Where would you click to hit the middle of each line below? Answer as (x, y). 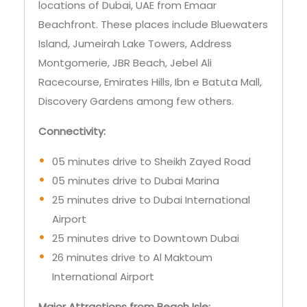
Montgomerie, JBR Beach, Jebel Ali (125, 63)
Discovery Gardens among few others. (136, 101)
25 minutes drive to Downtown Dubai (146, 238)
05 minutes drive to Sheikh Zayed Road (151, 162)
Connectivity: (72, 132)
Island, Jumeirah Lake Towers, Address (135, 44)
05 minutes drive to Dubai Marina (136, 181)
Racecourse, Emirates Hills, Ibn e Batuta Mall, (150, 82)
